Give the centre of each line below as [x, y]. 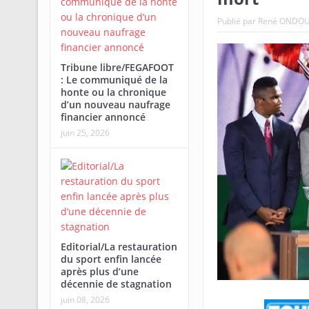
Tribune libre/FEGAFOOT [117, 67]
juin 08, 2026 [85, 300]
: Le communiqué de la [114, 80]
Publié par [237, 21]
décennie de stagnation [116, 284]
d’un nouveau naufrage [115, 104]
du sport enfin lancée [111, 259]
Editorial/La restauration [119, 247]
